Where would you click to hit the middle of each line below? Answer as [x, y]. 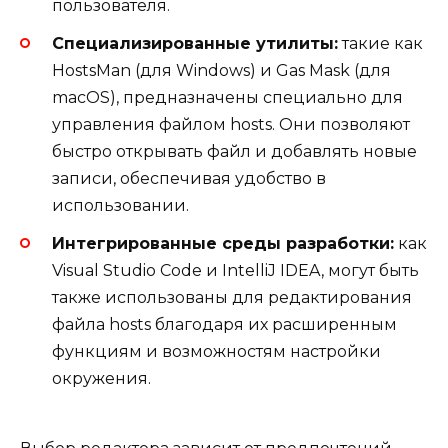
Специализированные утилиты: [195, 43]
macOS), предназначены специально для [227, 97]
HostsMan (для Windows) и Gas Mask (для [221, 70]
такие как [380, 43]
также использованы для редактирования [232, 297]
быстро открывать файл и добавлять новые [234, 151]
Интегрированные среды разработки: [223, 243]
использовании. [120, 205]
